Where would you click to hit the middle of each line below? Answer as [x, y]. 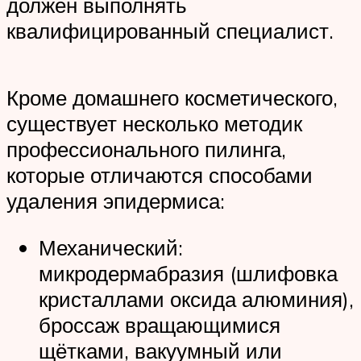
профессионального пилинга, [146, 149]
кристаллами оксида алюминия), [196, 299]
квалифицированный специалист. [170, 30]
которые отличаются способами [160, 175]
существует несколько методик [154, 124]
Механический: [111, 247]
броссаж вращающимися [160, 324]
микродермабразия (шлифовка [188, 273]
